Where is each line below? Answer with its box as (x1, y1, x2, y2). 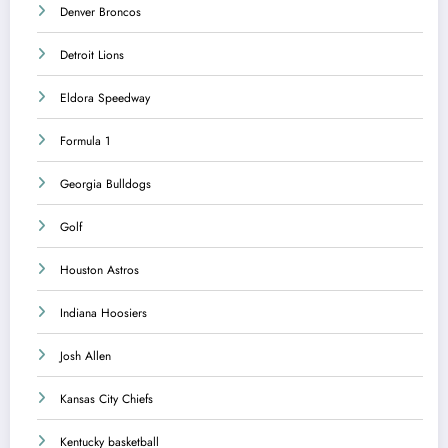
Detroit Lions (60, 45, 124, 64)
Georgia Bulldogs (60, 174, 151, 193)
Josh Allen (60, 346, 111, 365)
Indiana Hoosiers (60, 303, 147, 322)
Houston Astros (60, 260, 139, 279)
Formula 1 (60, 131, 110, 150)
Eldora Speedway (60, 88, 150, 107)
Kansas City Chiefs (60, 389, 153, 408)
